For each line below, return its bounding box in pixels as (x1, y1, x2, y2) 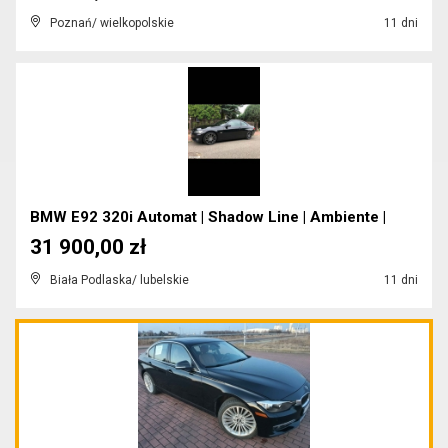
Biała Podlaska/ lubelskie (50, 273, 189, 287)
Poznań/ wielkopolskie (50, 16, 174, 30)
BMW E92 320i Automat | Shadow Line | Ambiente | (30, 208, 386, 226)
